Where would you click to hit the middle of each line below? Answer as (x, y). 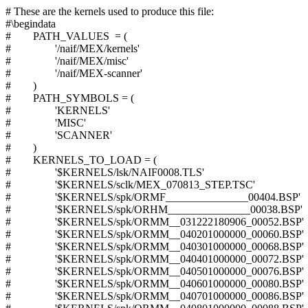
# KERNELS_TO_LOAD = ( (81, 160)
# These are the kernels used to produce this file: (110, 11)
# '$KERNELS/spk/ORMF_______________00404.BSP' (153, 197)
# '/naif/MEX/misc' (67, 61)
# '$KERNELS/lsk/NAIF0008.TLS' (105, 172)
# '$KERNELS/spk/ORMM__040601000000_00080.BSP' (155, 284)
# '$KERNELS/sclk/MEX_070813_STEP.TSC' (130, 185)
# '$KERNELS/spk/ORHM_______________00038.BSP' (154, 209)
